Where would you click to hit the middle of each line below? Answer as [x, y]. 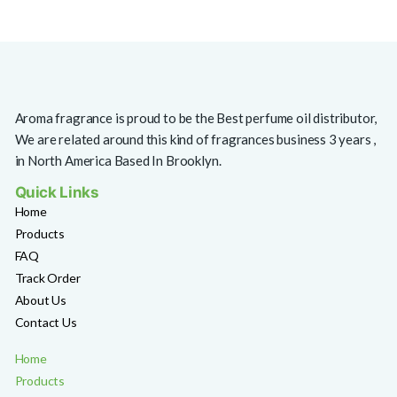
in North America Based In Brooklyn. [118, 161]
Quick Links [57, 193]
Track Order [47, 278]
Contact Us [46, 323]
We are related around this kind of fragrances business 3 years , [195, 140]
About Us [41, 300]
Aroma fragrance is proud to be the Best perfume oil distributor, [196, 118]
